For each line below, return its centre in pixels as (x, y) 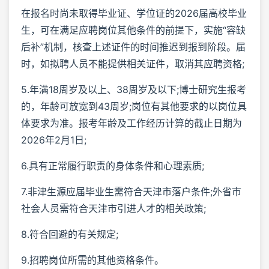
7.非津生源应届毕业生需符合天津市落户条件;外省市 (131, 191)
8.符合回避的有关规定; (70, 234)
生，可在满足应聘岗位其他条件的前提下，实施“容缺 (133, 30)
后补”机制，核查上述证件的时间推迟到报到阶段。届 (133, 47)
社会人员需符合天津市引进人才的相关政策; (113, 208)
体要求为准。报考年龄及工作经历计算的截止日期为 (131, 123)
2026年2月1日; (54, 140)
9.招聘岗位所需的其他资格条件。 (92, 260)
